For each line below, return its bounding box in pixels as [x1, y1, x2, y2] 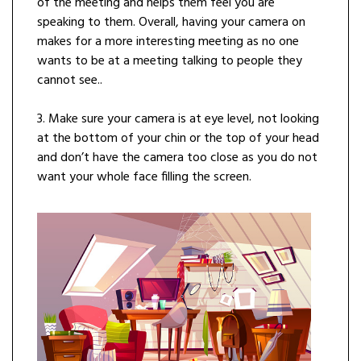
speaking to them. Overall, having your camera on [37, 11, 305, 33]
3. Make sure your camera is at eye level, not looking [37, 108, 319, 130]
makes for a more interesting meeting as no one [37, 31, 299, 52]
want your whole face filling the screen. [37, 166, 251, 188]
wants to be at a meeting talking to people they [37, 50, 302, 72]
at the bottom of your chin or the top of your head [37, 127, 319, 149]
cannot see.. [37, 69, 102, 91]
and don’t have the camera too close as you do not [37, 147, 317, 168]
